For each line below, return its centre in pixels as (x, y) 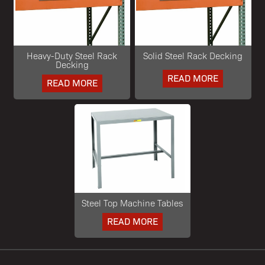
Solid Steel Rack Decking (193, 55)
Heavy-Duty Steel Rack (72, 55)
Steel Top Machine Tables (132, 203)
